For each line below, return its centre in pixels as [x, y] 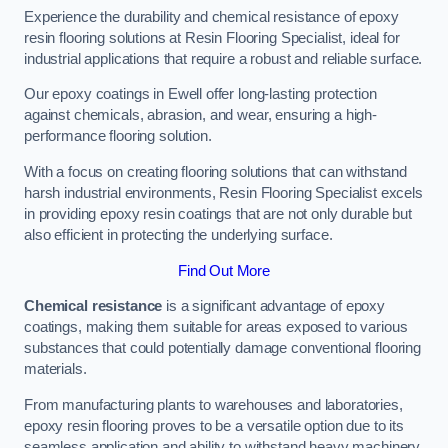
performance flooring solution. [118, 136]
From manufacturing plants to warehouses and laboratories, [213, 404]
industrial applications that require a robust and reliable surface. [223, 58]
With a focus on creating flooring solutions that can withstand [215, 172]
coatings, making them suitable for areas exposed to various [216, 327]
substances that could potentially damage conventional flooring [222, 348]
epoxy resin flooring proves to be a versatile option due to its [214, 425]
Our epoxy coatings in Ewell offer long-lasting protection [200, 94]
